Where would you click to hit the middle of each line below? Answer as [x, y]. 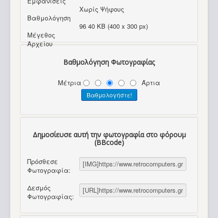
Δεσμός [39, 187]
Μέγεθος [41, 35]
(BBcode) [109, 143]
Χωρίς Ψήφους [103, 9]
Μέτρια [71, 83]
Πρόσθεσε [42, 161]
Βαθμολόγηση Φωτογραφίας [109, 62]
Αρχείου [40, 43]
